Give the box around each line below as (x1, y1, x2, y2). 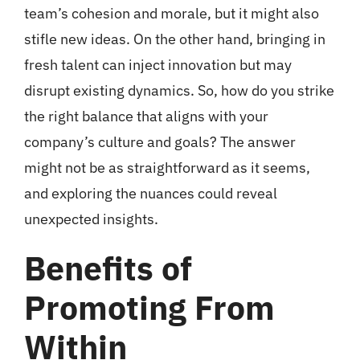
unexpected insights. (23, 210, 158, 229)
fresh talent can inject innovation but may (23, 55, 292, 75)
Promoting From (23, 286, 275, 329)
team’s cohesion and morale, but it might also (23, 4, 319, 23)
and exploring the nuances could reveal (23, 184, 277, 203)
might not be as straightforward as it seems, (23, 158, 310, 178)
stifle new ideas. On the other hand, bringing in (23, 30, 325, 49)
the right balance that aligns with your (23, 107, 268, 126)
